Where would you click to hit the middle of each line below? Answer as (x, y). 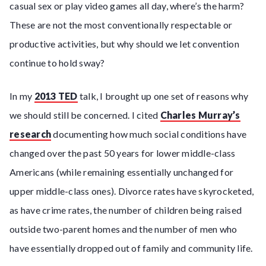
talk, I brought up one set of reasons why (163, 96)
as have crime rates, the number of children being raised (126, 210)
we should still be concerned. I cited (85, 115)
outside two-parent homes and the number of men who (123, 229)
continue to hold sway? (57, 63)
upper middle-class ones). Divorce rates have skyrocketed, (132, 191)
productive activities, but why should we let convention (124, 44)
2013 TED (56, 96)
